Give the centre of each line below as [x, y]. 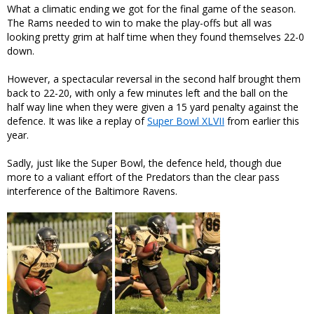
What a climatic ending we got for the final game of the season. [151, 8]
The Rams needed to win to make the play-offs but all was [139, 22]
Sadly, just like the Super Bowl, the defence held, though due [144, 163]
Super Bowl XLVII [186, 121]
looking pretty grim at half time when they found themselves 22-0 [156, 36]
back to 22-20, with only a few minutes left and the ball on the [148, 93]
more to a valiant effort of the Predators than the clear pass [143, 177]
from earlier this [262, 121]
